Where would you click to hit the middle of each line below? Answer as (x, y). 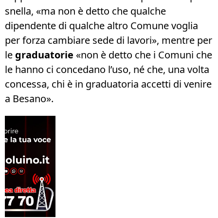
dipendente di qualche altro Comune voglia (101, 26)
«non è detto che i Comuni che (143, 55)
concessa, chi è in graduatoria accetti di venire (108, 84)
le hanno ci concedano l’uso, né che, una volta (107, 70)
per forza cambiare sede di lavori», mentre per (109, 40)
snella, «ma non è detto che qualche (85, 11)
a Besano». (29, 99)
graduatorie (44, 55)
